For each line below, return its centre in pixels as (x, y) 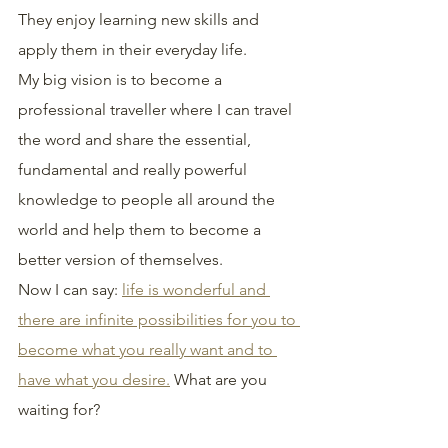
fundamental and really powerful (134, 169)
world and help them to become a (141, 229)
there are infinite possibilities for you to (159, 319)
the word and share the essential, (136, 139)
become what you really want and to (147, 349)
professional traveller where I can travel (157, 109)
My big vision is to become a (122, 79)
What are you (220, 379)
